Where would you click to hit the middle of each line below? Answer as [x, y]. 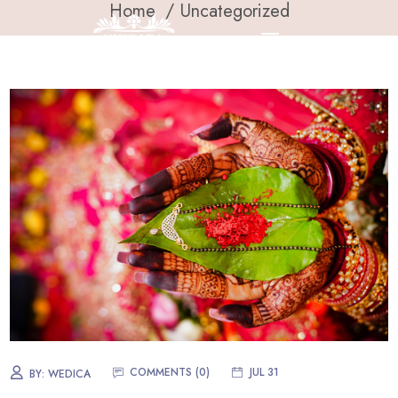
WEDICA [70, 374]
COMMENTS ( [165, 372]
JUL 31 [265, 372]
